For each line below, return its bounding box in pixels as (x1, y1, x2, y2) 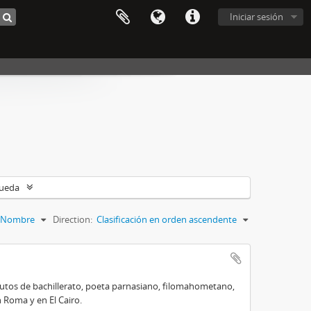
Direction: (53, 213, 92, 226)
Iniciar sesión (230, 10, 283, 23)
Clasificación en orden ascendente (96, 213, 237, 226)
